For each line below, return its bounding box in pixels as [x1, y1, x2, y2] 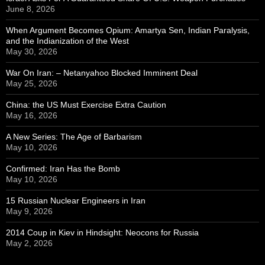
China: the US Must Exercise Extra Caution [6, 100, 166, 110]
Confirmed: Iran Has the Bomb [6, 164, 120, 174]
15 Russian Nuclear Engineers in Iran [6, 196, 146, 206]
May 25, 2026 [6, 79, 57, 89]
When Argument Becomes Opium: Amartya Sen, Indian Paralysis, [6, 25, 250, 35]
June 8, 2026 [6, 4, 55, 14]
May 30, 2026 [6, 47, 57, 57]
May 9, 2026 [6, 206, 53, 216]
